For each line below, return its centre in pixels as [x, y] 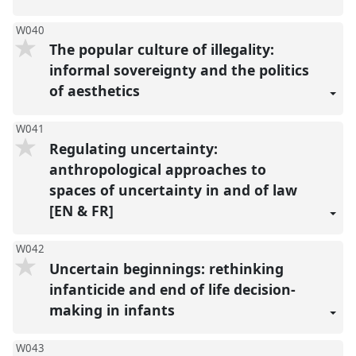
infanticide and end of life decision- [172, 289]
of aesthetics [96, 91]
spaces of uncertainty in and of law [173, 190]
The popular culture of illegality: [161, 50]
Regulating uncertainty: [133, 148]
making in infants [114, 310]
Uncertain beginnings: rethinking [166, 268]
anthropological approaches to [157, 169]
